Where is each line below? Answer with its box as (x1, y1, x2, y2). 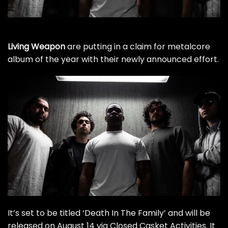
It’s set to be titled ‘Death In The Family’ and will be (8, 207, 210, 219)
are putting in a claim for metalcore (65, 40, 210, 52)
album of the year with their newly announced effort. (8, 53, 219, 65)
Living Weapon (8, 40, 65, 52)
